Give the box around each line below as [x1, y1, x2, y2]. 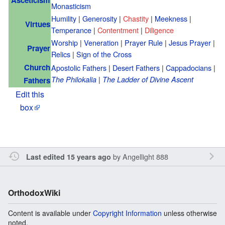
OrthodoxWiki [8, 186, 60, 198]
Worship [51, 37, 78, 48]
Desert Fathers [113, 62, 160, 73]
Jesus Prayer [169, 37, 211, 48]
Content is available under [8, 207, 93, 218]
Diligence [145, 24, 174, 35]
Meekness [155, 13, 187, 24]
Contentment [97, 24, 139, 35]
